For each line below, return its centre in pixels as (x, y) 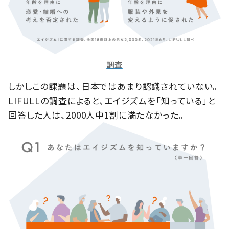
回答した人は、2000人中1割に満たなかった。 (96, 114)
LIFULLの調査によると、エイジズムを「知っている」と (112, 100)
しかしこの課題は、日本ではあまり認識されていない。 (113, 86)
